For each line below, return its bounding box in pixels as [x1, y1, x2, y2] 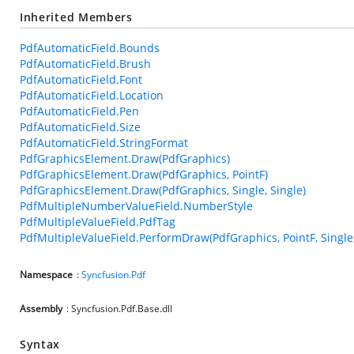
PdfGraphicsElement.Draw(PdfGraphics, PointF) [20, 167, 268, 182]
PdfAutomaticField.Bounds [20, 40, 160, 55]
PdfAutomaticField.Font [20, 72, 142, 87]
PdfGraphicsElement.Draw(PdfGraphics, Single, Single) [20, 183, 306, 198]
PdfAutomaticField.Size [20, 119, 141, 134]
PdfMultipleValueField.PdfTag [20, 214, 175, 229]
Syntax [20, 337, 61, 352]
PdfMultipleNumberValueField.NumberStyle [20, 198, 253, 213]
